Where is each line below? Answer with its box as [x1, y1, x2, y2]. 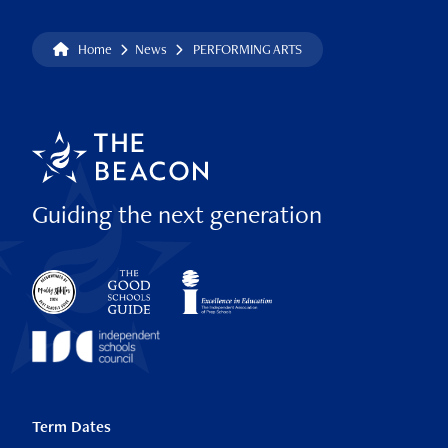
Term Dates [31, 415, 111, 437]
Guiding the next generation [31, 197, 322, 232]
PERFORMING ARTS [192, 40, 302, 59]
